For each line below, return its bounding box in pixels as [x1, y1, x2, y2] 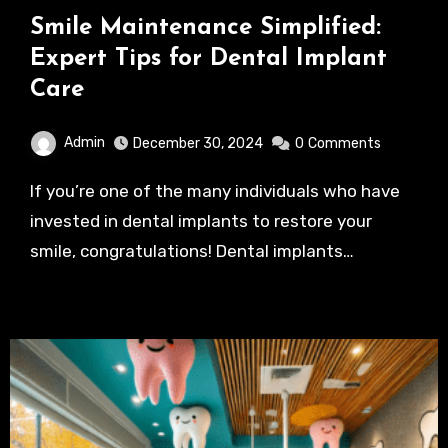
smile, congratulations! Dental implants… [29, 240, 354, 261]
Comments [307, 134, 381, 152]
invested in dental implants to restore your [29, 210, 372, 231]
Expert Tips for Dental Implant [29, 46, 387, 71]
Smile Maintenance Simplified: [29, 15, 381, 40]
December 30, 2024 [132, 134, 263, 152]
